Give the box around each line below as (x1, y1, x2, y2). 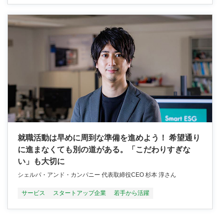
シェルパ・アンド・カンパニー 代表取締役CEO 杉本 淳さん (18, 171, 176, 179)
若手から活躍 (114, 190, 149, 197)
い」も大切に (18, 157, 65, 166)
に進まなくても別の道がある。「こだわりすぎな (18, 145, 191, 154)
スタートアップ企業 (53, 190, 106, 197)
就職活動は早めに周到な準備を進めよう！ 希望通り (18, 134, 200, 142)
